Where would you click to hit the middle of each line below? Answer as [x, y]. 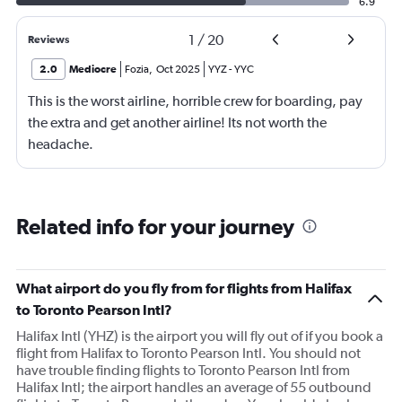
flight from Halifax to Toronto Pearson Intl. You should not [188, 353]
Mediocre [93, 69]
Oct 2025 [178, 69]
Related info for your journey [155, 226]
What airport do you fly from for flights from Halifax [184, 288]
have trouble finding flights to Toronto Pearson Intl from [183, 370]
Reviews [48, 39]
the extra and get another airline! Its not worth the [177, 122]
